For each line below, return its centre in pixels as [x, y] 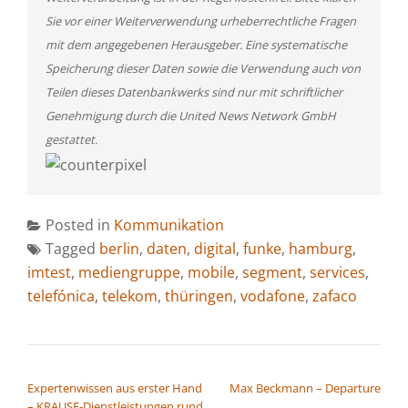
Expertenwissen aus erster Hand [115, 388]
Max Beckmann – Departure [305, 388]
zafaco [335, 296]
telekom [130, 296]
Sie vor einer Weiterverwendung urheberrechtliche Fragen [201, 21]
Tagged [72, 248]
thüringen [199, 296]
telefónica [61, 296]
